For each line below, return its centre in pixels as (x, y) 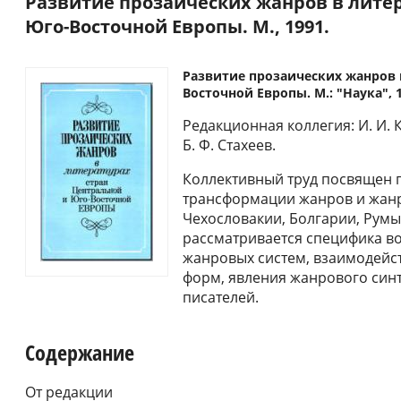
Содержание (80, 352)
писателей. (221, 297)
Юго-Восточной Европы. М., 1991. (177, 26)
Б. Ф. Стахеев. (229, 145)
